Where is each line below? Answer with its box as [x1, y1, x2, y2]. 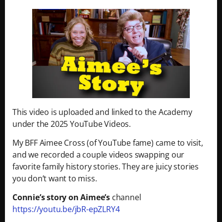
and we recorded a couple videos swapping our [12, 149, 185, 160]
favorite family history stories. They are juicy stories [12, 161, 199, 172]
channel [110, 192, 141, 203]
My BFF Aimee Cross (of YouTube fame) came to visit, [12, 137, 203, 148]
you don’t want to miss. [12, 172, 97, 184]
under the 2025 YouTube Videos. [12, 118, 131, 129]
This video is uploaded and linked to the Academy [12, 106, 192, 117]
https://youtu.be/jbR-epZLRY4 [12, 204, 120, 215]
